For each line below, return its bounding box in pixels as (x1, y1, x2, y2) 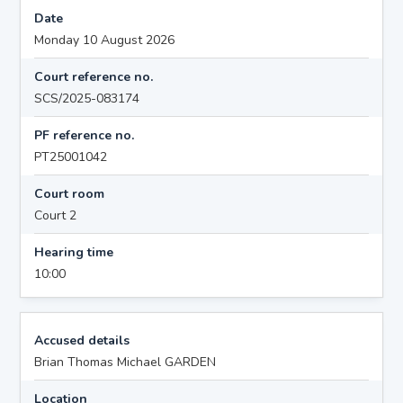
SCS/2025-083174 (34, 89, 140, 107)
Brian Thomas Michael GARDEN (34, 353, 217, 371)
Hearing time (34, 243, 114, 261)
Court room (34, 184, 105, 202)
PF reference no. (34, 126, 135, 144)
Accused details (34, 331, 130, 349)
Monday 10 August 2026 (34, 31, 175, 49)
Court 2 (34, 206, 77, 224)
